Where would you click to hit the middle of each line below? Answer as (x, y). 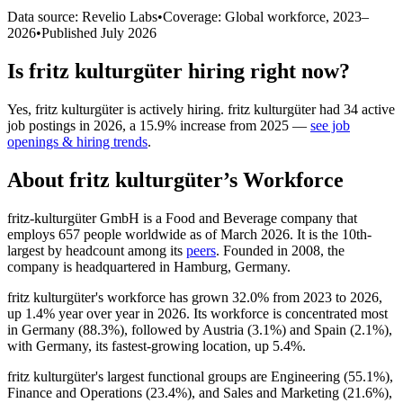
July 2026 (129, 32)
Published (71, 32)
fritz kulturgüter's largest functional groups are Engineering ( (178, 376)
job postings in (50, 125)
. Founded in (254, 250)
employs (33, 234)
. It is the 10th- (331, 234)
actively (161, 109)
